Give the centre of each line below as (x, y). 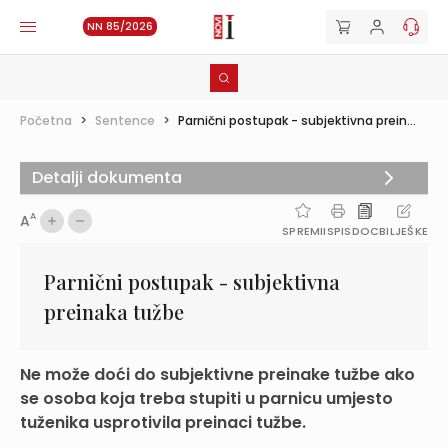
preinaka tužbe (114, 311)
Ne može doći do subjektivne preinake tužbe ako (217, 374)
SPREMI (303, 231)
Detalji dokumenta (107, 177)
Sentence (125, 120)
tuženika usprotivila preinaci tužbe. (163, 422)
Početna (46, 120)
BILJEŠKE (403, 231)
